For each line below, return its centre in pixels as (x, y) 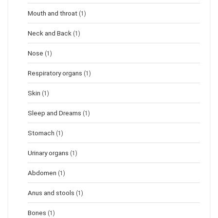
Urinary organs (48, 153)
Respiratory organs (55, 73)
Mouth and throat (53, 13)
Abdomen (42, 173)
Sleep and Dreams (54, 113)
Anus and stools (51, 193)
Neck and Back (50, 33)
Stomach (41, 133)
